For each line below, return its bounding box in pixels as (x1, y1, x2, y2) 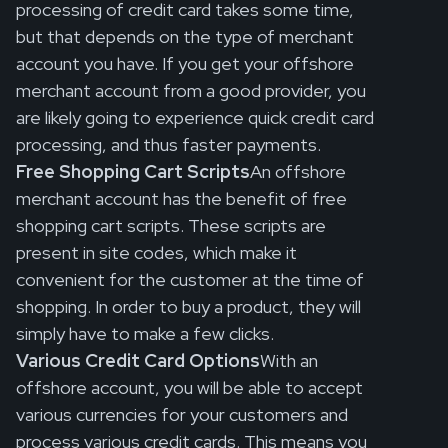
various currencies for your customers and (16, 403, 348, 427)
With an (260, 349, 318, 373)
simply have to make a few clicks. (16, 322, 274, 346)
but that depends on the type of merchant (16, 25, 354, 49)
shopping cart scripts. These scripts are (16, 214, 326, 238)
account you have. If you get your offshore (16, 52, 354, 76)
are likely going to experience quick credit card (16, 106, 374, 130)
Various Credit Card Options (16, 349, 260, 373)
